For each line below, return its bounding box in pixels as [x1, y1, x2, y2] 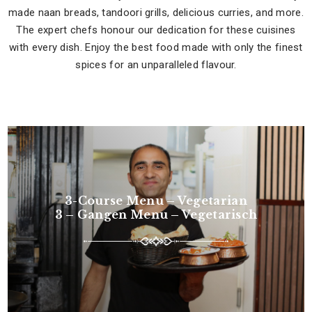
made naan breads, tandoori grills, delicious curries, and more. [8, 6, 304, 19]
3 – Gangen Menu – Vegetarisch [54, 207, 258, 221]
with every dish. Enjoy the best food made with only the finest [9, 41, 303, 54]
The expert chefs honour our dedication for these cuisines [16, 24, 296, 36]
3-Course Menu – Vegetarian [65, 193, 247, 208]
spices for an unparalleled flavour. [75, 58, 237, 71]
